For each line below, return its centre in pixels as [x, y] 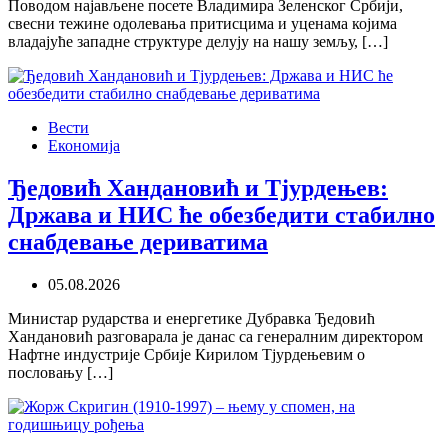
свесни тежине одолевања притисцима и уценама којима [202, 23]
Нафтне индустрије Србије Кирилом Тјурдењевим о [186, 354]
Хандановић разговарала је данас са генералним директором [215, 336]
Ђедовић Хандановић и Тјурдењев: [198, 187]
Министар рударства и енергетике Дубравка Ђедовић [191, 318]
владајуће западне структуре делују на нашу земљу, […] [198, 41]
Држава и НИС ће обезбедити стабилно [221, 214]
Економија [84, 145]
